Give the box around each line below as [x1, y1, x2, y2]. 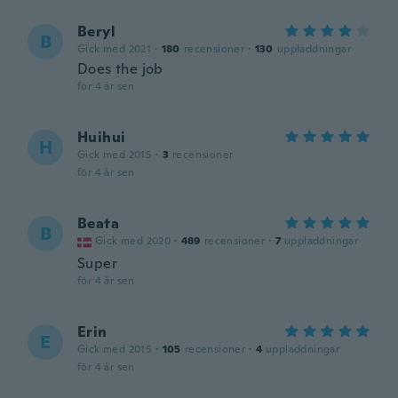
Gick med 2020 [95, 234, 171, 248]
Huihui [77, 128, 126, 147]
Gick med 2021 [77, 42, 152, 56]
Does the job [77, 60, 163, 78]
